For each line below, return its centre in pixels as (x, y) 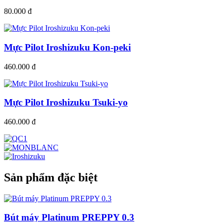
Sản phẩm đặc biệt (51, 177)
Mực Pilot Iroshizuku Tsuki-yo (66, 103)
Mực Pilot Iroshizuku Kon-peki (67, 47)
